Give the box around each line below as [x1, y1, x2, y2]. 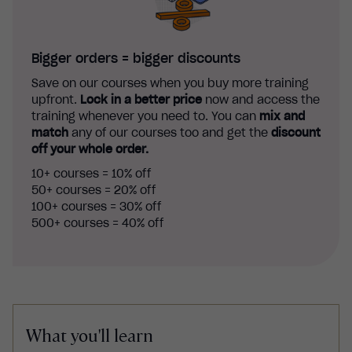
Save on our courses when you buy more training [31, 76, 309, 90]
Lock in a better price [80, 93, 202, 107]
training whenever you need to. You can [31, 109, 259, 123]
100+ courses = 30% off [31, 200, 161, 214]
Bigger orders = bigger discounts [31, 50, 240, 66]
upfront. [31, 93, 80, 107]
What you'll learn [26, 323, 153, 346]
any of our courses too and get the [68, 126, 271, 140]
